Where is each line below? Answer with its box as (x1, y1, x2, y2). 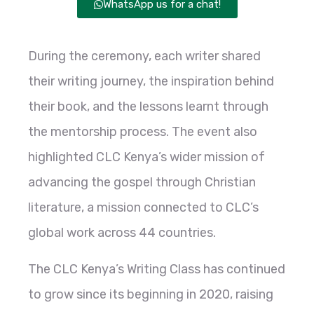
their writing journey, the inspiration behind (28, 73, 274, 89)
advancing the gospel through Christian (28, 174, 256, 190)
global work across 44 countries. (28, 224, 216, 240)
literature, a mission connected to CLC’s (28, 199, 259, 215)
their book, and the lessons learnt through (28, 98, 268, 114)
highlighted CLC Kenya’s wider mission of (28, 149, 265, 165)
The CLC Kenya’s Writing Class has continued (28, 261, 285, 277)
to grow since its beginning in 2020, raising (28, 286, 273, 302)
